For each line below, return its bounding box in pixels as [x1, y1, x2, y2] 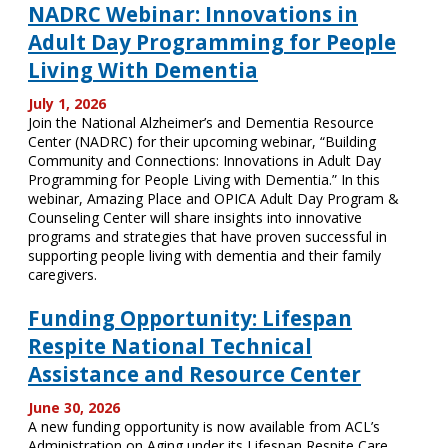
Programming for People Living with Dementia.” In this [28, 170, 380, 189]
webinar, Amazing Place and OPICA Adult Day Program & [28, 189, 399, 208]
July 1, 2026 [28, 94, 106, 113]
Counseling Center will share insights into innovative [28, 208, 362, 227]
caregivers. [28, 265, 97, 284]
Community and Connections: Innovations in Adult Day [28, 151, 381, 170]
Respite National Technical [28, 332, 312, 360]
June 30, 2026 [28, 398, 120, 417]
